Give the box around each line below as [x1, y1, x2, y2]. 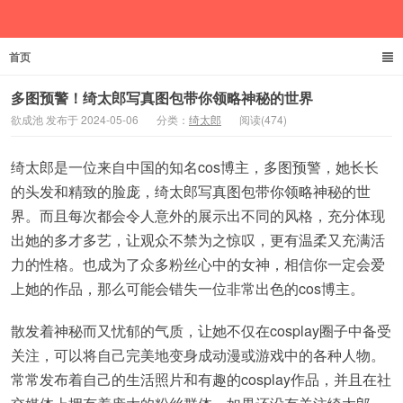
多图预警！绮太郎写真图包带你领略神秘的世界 [11, 87, 313, 108]
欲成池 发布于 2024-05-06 [11, 112, 139, 127]
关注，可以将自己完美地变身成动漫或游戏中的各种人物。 [11, 345, 385, 365]
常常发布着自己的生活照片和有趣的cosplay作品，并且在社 [11, 369, 391, 390]
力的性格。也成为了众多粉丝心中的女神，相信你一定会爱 [11, 254, 385, 274]
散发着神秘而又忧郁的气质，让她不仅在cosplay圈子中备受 [11, 320, 391, 341]
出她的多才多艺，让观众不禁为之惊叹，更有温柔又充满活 [11, 229, 385, 250]
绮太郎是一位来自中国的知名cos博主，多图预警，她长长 [11, 157, 379, 177]
